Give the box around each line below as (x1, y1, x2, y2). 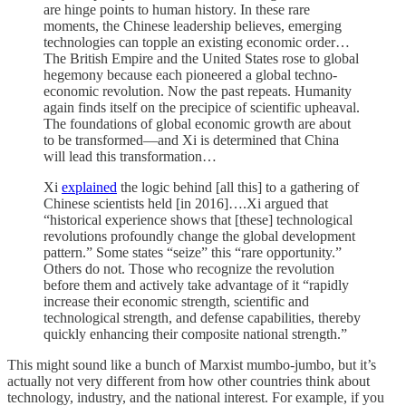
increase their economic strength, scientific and (43, 294, 309, 310)
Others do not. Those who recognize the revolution (43, 261, 334, 277)
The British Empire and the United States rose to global (43, 51, 359, 67)
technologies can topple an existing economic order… (43, 34, 350, 51)
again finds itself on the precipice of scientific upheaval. (43, 100, 360, 116)
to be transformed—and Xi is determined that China (43, 132, 339, 149)
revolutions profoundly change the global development (43, 228, 355, 245)
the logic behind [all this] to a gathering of (117, 179, 359, 196)
